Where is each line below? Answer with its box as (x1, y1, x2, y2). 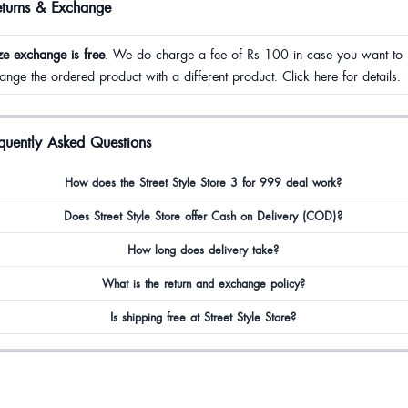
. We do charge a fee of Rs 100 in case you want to (105, 45, 403, 63)
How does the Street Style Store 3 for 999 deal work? (65, 174, 342, 190)
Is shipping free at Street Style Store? (110, 309, 297, 325)
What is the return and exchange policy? (101, 275, 305, 291)
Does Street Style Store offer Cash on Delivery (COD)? (64, 208, 343, 224)
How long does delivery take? (127, 241, 280, 258)
